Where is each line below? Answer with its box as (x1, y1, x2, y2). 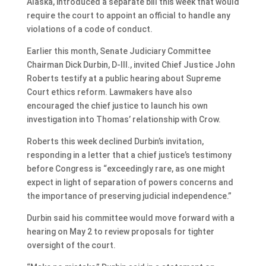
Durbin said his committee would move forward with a (26, 213, 235, 223)
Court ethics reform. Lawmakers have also (26, 87, 192, 97)
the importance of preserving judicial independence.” (26, 191, 232, 201)
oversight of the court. (26, 240, 116, 250)
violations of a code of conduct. (26, 24, 153, 34)
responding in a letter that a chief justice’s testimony (26, 150, 232, 160)
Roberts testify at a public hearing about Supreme (26, 73, 221, 83)
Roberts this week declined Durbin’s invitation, (26, 136, 204, 146)
